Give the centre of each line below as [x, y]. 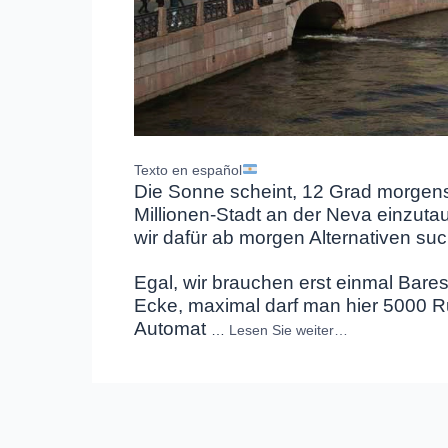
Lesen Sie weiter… [288, 330]
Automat [172, 329]
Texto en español [188, 169]
